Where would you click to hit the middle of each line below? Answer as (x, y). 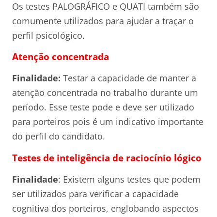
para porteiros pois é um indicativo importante (108, 122)
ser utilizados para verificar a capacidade (95, 194)
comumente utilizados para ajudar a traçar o (103, 21)
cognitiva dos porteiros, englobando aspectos (105, 208)
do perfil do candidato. (59, 136)
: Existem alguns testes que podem (129, 179)
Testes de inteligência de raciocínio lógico (107, 157)
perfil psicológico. (48, 35)
